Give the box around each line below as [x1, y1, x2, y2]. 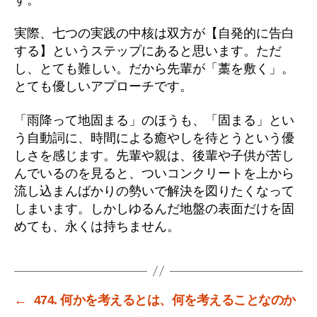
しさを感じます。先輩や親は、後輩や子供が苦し [14, 148, 294, 163]
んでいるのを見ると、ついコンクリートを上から [14, 166, 294, 180]
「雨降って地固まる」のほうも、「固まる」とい [14, 113, 294, 127]
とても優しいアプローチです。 [14, 79, 192, 93]
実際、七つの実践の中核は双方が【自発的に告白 [14, 26, 294, 40]
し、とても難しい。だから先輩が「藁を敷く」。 [14, 62, 294, 76]
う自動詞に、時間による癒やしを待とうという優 [14, 130, 294, 145]
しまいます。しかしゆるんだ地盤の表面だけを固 [14, 201, 294, 216]
